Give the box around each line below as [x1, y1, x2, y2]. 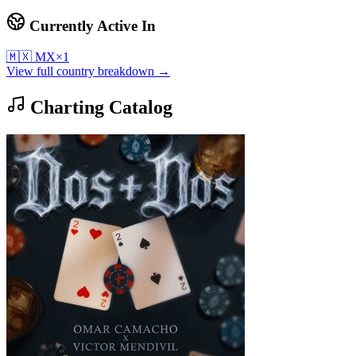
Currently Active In [25, 17, 156, 35]
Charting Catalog [25, 96, 172, 118]
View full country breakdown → [6, 64, 170, 78]
